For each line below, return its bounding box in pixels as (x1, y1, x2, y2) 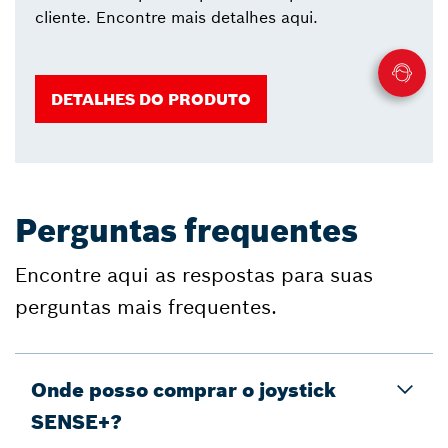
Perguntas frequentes (15, 210, 358, 251)
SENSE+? (31, 408, 122, 434)
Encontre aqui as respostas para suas (15, 261, 373, 287)
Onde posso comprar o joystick (31, 376, 336, 402)
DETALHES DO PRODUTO (51, 88, 251, 109)
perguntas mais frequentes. (15, 293, 277, 319)
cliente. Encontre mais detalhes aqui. (35, 6, 318, 27)
